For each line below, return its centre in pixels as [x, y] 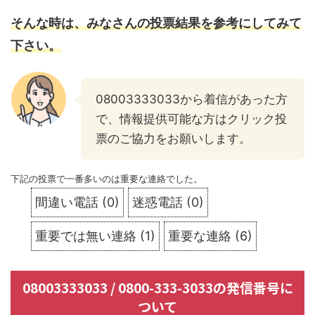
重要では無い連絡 [85, 236]
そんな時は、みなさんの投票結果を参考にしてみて [156, 22]
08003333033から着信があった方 [192, 99]
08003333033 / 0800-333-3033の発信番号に [157, 287]
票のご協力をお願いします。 [173, 138]
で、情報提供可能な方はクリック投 [191, 118]
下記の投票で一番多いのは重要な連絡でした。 [107, 179]
